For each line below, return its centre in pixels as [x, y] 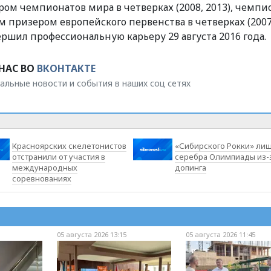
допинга [190, 167]
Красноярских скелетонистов [70, 145]
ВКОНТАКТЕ [66, 68]
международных [45, 167]
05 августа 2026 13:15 [91, 234]
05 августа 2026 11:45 [221, 234]
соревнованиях [42, 178]
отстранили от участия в [59, 156]
